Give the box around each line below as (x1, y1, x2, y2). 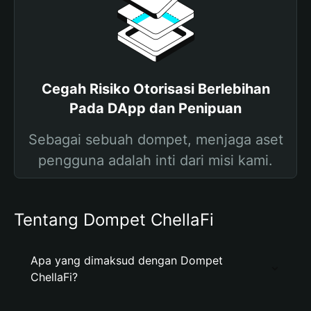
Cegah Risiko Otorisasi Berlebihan (41, 81, 270, 97)
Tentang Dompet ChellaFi (14, 210, 214, 230)
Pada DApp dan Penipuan (69, 100, 242, 117)
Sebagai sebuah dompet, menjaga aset (28, 131, 283, 148)
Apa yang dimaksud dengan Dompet (31, 253, 223, 267)
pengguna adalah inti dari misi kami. (38, 152, 273, 169)
